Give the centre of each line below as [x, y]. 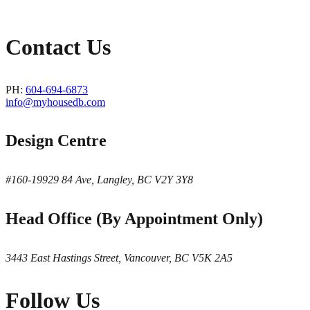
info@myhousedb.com [55, 102]
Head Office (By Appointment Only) [134, 219]
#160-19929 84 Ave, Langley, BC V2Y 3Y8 [99, 180]
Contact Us [58, 47]
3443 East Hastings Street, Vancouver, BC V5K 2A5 [119, 258]
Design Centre [56, 141]
